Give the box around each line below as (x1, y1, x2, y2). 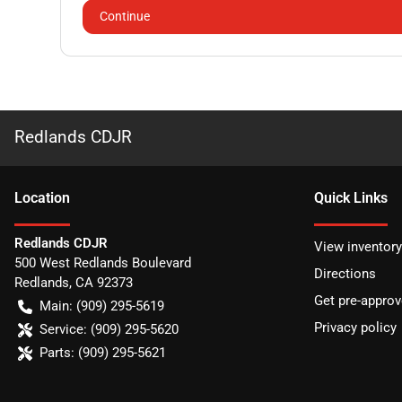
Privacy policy (314, 319, 397, 336)
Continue (100, 9, 151, 24)
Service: (39, 321, 87, 338)
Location (14, 189, 70, 207)
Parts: (39, 345, 74, 362)
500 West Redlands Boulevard (14, 255, 191, 272)
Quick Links (314, 189, 388, 207)
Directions (314, 266, 376, 283)
